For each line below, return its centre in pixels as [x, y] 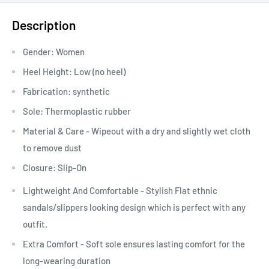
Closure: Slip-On [55, 167]
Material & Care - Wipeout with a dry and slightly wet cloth [137, 131]
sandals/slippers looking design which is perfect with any [134, 207]
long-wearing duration [67, 261]
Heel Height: [47, 71]
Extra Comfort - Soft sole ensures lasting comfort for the [134, 244]
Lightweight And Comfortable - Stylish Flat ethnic [120, 191]
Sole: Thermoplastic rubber [77, 111]
